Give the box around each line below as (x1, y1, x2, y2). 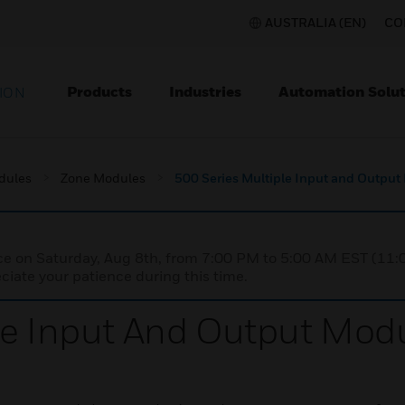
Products (67, 82, 132, 100)
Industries (169, 82, 241, 100)
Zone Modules (61, 170, 146, 185)
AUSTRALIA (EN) (265, 14, 366, 30)
